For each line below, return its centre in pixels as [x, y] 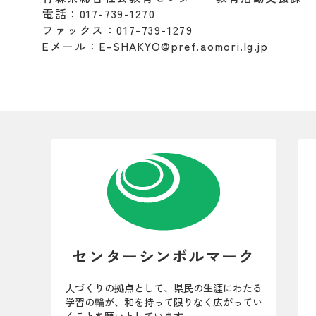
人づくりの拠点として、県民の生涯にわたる [164, 287]
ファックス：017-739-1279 [118, 30]
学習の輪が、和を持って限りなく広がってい [164, 302]
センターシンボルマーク [164, 255]
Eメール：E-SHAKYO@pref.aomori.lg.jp [156, 46]
